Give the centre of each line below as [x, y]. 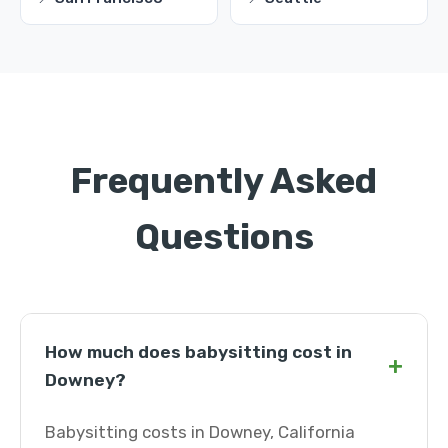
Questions [224, 237]
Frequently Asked [224, 181]
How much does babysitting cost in [198, 352]
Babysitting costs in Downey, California [200, 432]
